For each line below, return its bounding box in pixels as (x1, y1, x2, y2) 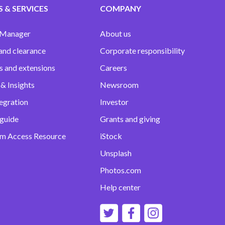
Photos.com (99, 165, 141, 175)
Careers (99, 63, 127, 73)
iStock (99, 131, 122, 141)
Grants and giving (99, 114, 160, 124)
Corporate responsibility (99, 46, 185, 56)
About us (99, 29, 131, 39)
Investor (99, 97, 129, 107)
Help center (99, 182, 141, 192)
